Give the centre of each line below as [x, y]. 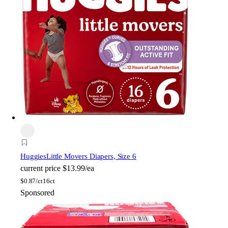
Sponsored [37, 193]
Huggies [33, 156]
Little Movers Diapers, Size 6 [91, 156]
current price [40, 168]
